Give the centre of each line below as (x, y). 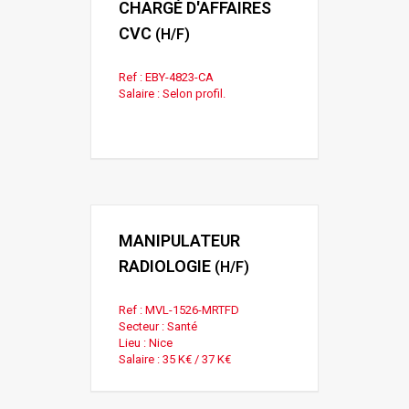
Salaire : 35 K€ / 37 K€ (175, 359)
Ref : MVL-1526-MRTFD (179, 309)
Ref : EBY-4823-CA (166, 77)
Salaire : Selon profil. (172, 93)
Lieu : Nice (146, 342)
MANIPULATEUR (179, 240)
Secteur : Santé (158, 326)
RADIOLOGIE (165, 266)
